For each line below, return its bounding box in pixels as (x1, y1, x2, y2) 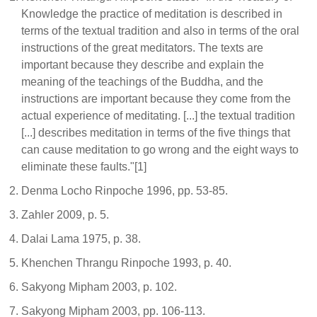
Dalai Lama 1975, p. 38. (21, 233, 141, 245)
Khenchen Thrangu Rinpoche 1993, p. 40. (21, 257, 231, 269)
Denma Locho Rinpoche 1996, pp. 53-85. (21, 185, 228, 197)
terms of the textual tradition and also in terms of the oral (21, 25, 299, 37)
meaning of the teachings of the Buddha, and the (21, 76, 263, 88)
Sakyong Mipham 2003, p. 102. (21, 281, 177, 293)
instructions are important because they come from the (21, 93, 291, 105)
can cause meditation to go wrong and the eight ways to (21, 144, 299, 156)
